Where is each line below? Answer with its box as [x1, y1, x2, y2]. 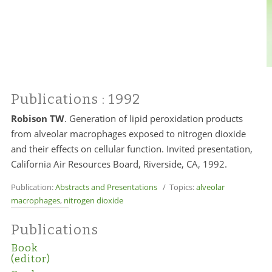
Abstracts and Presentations [55, 182, 157, 192]
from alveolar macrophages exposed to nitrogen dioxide [10, 127, 246, 140]
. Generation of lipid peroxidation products [64, 112, 243, 124]
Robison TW [10, 112, 64, 124]
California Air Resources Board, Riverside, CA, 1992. [10, 158, 227, 170]
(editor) [10, 253, 50, 265]
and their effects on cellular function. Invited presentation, [10, 143, 253, 155]
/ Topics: [157, 182, 196, 192]
